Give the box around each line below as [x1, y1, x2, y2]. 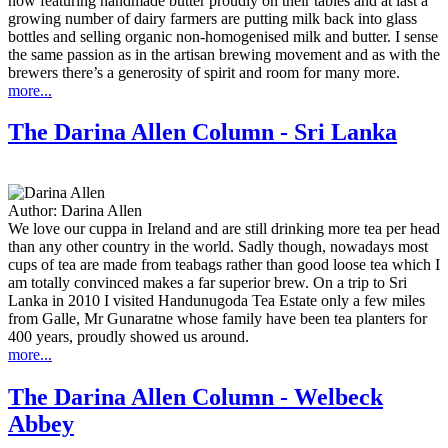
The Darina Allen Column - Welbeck [8, 384, 383, 411]
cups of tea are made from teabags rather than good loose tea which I [8, 256, 440, 274]
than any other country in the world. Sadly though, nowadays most [8, 238, 428, 256]
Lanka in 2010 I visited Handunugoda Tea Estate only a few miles [8, 292, 425, 310]
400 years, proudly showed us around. [8, 328, 249, 346]
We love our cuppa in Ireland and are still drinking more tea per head [8, 220, 440, 238]
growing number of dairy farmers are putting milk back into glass [8, 9, 417, 27]
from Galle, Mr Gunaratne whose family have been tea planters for [8, 310, 427, 328]
